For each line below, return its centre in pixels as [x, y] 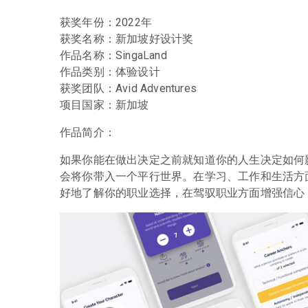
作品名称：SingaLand [113, 55]
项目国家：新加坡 [104, 104]
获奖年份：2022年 [106, 22]
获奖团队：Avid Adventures [128, 88]
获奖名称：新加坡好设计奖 [127, 38]
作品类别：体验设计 [110, 71]
